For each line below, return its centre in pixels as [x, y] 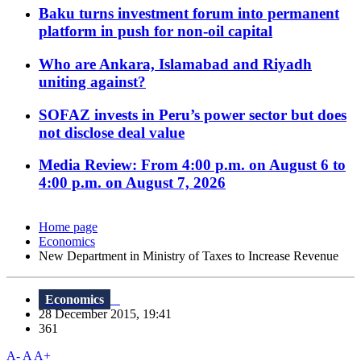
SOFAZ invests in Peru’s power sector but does [193, 114]
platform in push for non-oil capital [156, 31]
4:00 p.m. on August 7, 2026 [132, 183]
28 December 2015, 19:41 [110, 314]
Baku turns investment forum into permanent [189, 14]
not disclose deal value [112, 132]
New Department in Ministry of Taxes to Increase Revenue [189, 256]
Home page [68, 227]
